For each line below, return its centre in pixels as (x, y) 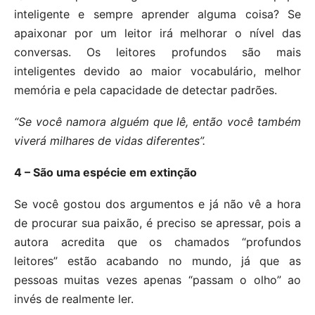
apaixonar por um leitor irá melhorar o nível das (157, 33)
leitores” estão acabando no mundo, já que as (157, 261)
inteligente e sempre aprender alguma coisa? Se (157, 14)
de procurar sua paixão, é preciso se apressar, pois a (157, 223)
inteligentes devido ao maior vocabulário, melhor (157, 71)
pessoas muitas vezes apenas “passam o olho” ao (157, 280)
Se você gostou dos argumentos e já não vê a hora (157, 204)
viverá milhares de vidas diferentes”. (110, 141)
